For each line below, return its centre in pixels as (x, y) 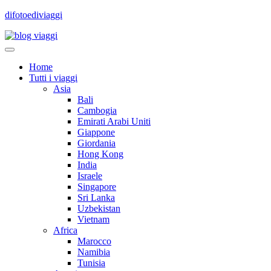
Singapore (97, 187)
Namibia (94, 252)
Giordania (96, 143)
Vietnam (93, 219)
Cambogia (97, 110)
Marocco (94, 241)
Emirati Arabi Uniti (114, 121)
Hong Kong (100, 154)
